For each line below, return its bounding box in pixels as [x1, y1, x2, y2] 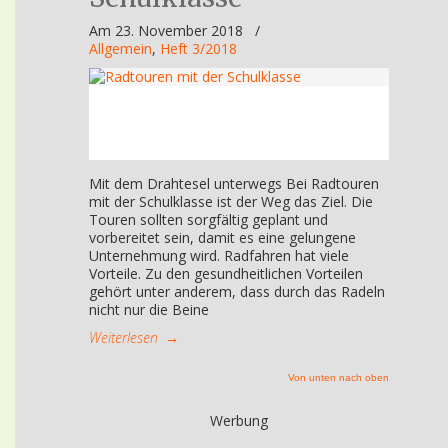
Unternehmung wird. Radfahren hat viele [89, 246, 349, 265]
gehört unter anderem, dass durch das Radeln [89, 282, 385, 301]
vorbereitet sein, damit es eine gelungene [89, 228, 356, 247]
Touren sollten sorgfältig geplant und [89, 210, 328, 229]
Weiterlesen [89, 328, 158, 347]
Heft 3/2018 [160, 39, 237, 58]
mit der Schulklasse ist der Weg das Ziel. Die [89, 192, 373, 211]
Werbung [210, 411, 268, 430]
